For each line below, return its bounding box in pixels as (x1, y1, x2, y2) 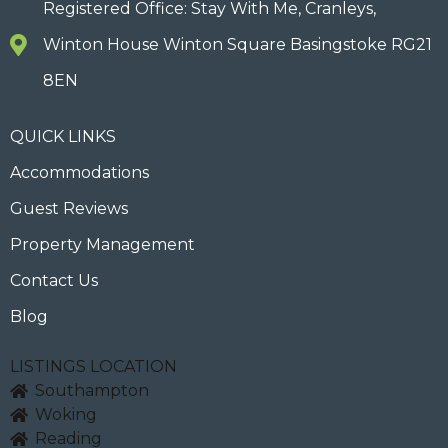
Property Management (10, 235, 195, 255)
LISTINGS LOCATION (10, 357, 177, 377)
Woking (35, 405, 97, 425)
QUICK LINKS (10, 127, 116, 147)
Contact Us (10, 271, 98, 291)
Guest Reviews (10, 199, 128, 219)
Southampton (35, 381, 149, 401)
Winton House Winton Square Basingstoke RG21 (42, 35, 432, 55)
